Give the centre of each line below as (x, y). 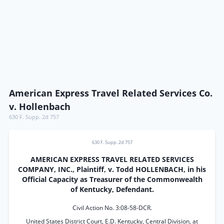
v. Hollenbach (40, 106)
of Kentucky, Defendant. (112, 189)
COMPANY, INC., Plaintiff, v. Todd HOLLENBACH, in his (112, 169)
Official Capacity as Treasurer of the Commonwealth (112, 179)
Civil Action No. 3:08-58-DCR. (112, 208)
